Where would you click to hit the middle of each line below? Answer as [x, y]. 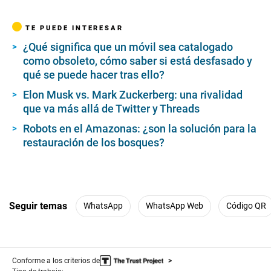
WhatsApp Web [175, 206]
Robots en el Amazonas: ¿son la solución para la [140, 128]
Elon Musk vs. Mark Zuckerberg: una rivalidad [133, 94]
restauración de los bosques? [94, 142]
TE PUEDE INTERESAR [74, 28]
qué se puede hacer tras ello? [94, 74]
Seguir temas [38, 206]
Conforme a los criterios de [56, 260]
